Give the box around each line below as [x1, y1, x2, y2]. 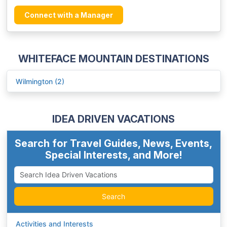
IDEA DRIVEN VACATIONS [52, 113, 175, 126]
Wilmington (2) [16, 77, 64, 86]
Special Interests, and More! [45, 149, 182, 162]
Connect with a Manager [24, 11, 113, 20]
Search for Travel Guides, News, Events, [15, 137, 212, 150]
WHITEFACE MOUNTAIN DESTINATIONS [18, 53, 209, 65]
